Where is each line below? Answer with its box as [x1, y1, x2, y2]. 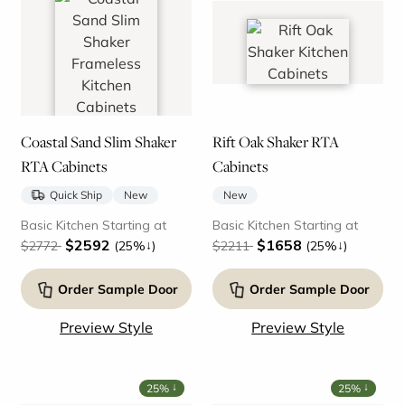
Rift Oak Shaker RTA [212, 130, 339, 153]
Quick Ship [49, 187, 102, 202]
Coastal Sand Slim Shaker [20, 130, 176, 153]
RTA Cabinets [20, 155, 108, 177]
